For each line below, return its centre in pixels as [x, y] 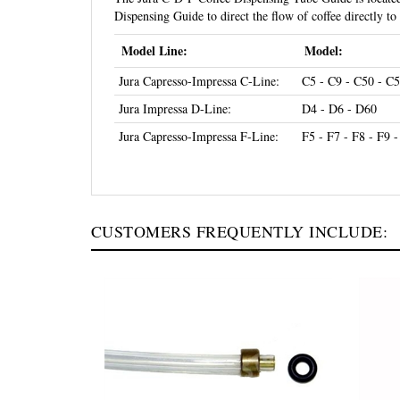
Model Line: [154, 50]
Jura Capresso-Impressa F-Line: [199, 136]
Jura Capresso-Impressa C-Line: [199, 81]
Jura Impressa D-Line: [175, 108]
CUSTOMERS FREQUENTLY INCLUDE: [240, 231]
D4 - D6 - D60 [339, 108]
